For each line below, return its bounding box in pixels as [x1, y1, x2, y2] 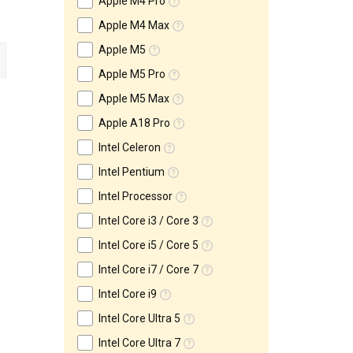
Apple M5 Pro [98, 68, 165, 80]
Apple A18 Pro [98, 117, 170, 129]
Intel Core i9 [98, 288, 157, 300]
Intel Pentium [98, 165, 165, 178]
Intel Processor [98, 190, 173, 203]
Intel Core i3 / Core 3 [98, 214, 199, 227]
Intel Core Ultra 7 [98, 336, 180, 349]
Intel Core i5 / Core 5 [98, 239, 199, 251]
